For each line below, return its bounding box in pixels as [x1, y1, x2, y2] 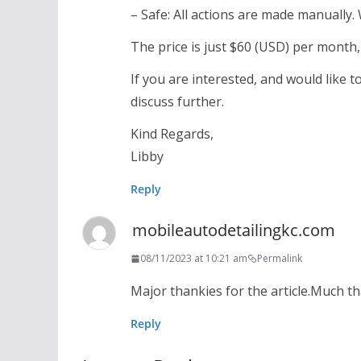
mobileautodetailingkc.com [132, 219, 335, 242]
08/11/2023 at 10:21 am [140, 251, 247, 266]
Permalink [257, 251, 302, 266]
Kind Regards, [131, 125, 214, 143]
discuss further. [131, 93, 224, 111]
